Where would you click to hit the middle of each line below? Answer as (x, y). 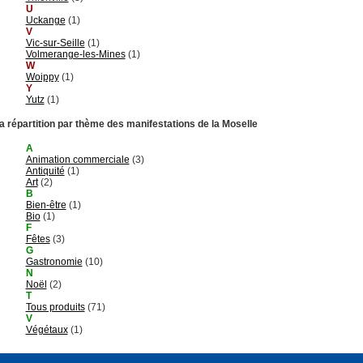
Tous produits (55, 307)
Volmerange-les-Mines (75, 54)
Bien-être (46, 205)
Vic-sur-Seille (55, 43)
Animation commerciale (77, 159)
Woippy (42, 77)
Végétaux (47, 329)
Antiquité (45, 171)
